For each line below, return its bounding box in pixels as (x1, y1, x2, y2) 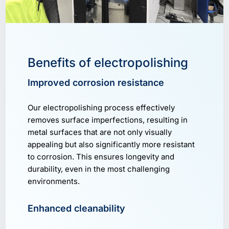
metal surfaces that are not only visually (27, 127, 172, 138)
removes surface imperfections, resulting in (27, 115, 188, 125)
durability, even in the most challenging (27, 164, 170, 174)
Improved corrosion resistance (27, 77, 164, 88)
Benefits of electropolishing (27, 55, 188, 70)
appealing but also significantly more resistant (27, 140, 195, 150)
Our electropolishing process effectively (27, 103, 175, 113)
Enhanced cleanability (27, 203, 125, 214)
